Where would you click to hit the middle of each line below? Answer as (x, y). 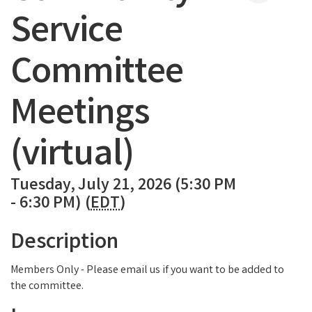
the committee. (47, 286)
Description (64, 243)
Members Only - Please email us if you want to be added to (147, 270)
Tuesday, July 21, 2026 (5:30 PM (123, 186)
